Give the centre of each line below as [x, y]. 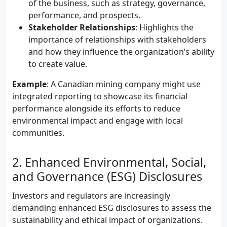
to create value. [58, 64]
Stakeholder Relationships [82, 27]
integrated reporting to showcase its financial [100, 96]
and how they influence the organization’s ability [121, 52]
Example [29, 84]
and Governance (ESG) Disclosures [107, 176]
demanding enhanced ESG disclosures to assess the [112, 208]
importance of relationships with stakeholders [117, 40]
